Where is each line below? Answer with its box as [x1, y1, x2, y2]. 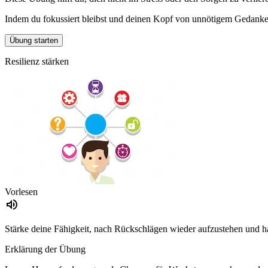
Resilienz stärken [5, 56, 69, 67]
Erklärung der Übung [5, 244, 86, 255]
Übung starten [10, 36, 58, 45]
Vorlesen [5, 187, 38, 197]
